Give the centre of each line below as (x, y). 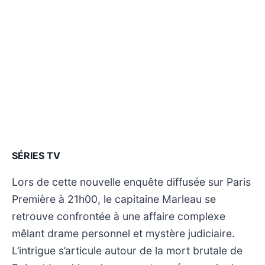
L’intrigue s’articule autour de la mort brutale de (127, 250)
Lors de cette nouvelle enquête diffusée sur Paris (131, 182)
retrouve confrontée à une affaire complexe (119, 216)
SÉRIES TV (36, 155)
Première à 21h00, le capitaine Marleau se (114, 199)
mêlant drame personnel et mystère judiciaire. (123, 233)
